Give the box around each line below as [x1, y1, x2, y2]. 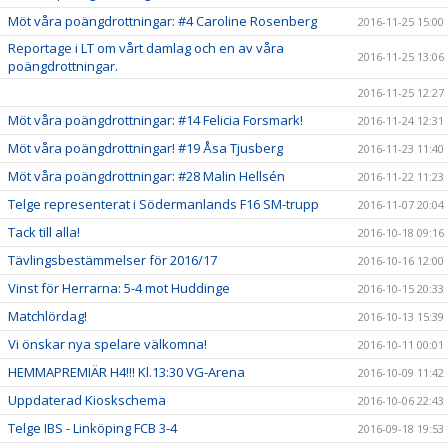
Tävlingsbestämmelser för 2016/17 [8, 251, 217, 269]
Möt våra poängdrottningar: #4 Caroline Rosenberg [8, 12, 317, 30]
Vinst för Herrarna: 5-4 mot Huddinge [8, 279, 230, 297]
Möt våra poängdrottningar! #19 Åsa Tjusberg [8, 139, 283, 157]
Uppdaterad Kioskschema [8, 391, 166, 409]
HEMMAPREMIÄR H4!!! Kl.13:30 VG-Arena [8, 363, 245, 381]
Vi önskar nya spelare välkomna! [8, 335, 207, 353]
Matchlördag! [8, 307, 87, 325]
